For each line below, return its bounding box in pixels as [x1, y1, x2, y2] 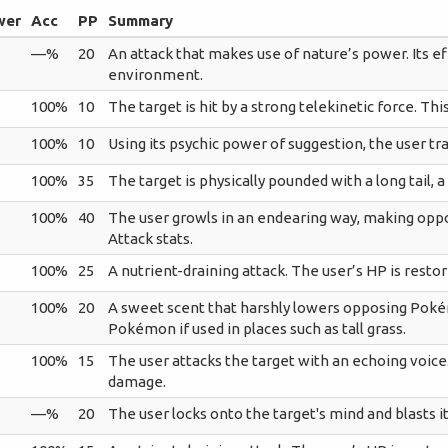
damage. [108, 373, 167, 390]
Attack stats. [108, 230, 194, 247]
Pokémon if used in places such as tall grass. [108, 320, 407, 337]
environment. [108, 66, 204, 83]
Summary [108, 12, 174, 29]
